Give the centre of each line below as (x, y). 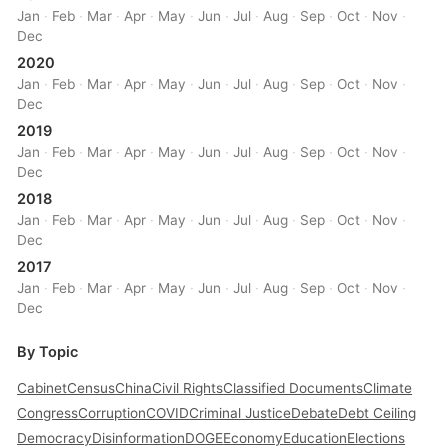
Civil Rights (188, 388)
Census (91, 388)
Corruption (112, 413)
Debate (315, 413)
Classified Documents (293, 388)
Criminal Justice (240, 413)
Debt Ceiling (377, 413)
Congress (48, 413)
